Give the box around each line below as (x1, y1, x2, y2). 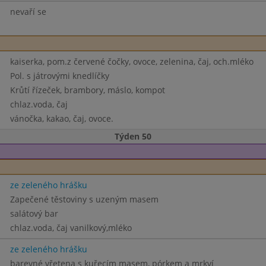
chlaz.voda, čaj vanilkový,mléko (9, 222, 132, 233)
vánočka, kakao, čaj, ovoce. (9, 113, 113, 124)
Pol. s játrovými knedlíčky (9, 70, 109, 81)
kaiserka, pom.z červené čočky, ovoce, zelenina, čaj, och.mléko (9, 56, 254, 67)
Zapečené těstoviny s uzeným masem (9, 194, 159, 205)
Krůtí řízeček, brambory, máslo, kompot (9, 84, 165, 96)
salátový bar (9, 208, 58, 219)
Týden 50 (115, 131, 151, 142)
